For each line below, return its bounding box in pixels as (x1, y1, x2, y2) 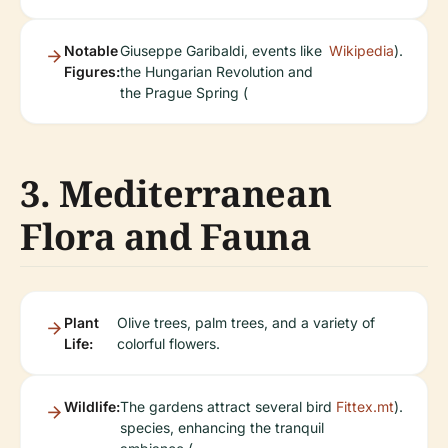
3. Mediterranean (20, 169, 332, 218)
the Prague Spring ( (120, 84, 248, 101)
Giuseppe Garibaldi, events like (120, 42, 322, 59)
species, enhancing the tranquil (120, 419, 324, 436)
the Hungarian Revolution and (120, 63, 313, 80)
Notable (64, 42, 118, 59)
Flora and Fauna (20, 212, 312, 261)
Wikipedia (329, 42, 394, 59)
